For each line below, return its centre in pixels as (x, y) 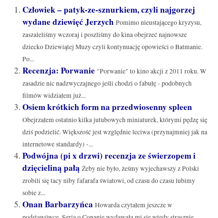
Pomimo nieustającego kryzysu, (158, 22)
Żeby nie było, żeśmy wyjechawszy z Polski (140, 168)
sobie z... (34, 192)
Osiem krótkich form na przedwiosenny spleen (107, 107)
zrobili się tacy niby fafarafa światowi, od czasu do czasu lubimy (109, 180)
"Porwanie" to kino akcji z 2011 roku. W (151, 71)
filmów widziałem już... (54, 95)
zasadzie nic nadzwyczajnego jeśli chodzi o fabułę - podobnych (107, 83)
